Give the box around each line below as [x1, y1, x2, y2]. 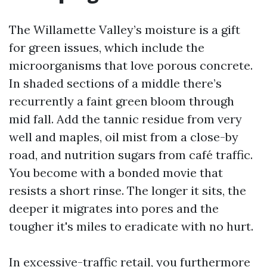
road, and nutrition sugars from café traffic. [9, 147, 253, 162]
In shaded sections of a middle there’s [9, 76, 222, 91]
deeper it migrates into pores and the [9, 201, 219, 216]
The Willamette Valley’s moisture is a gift [9, 22, 240, 37]
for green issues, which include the [9, 40, 204, 55]
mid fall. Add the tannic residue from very [9, 111, 242, 126]
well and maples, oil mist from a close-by [9, 129, 238, 144]
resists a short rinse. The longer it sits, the [9, 183, 246, 198]
